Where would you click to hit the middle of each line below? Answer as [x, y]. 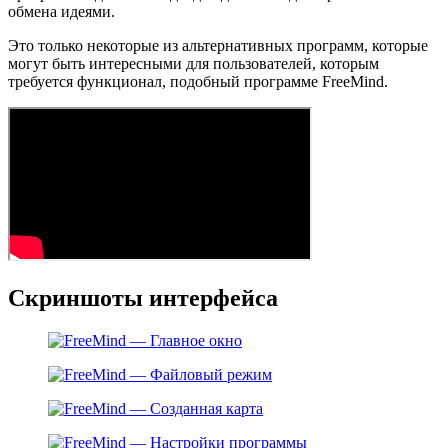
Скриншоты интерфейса [143, 297]
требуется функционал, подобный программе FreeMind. [198, 82]
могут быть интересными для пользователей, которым [193, 64]
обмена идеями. [61, 12]
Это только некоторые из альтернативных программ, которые [218, 46]
